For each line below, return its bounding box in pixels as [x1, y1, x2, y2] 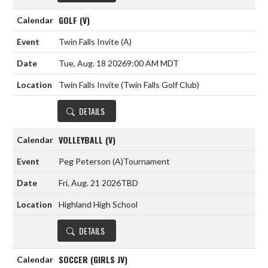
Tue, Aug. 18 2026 [59, 58, 127, 69]
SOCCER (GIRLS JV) [59, 252, 127, 266]
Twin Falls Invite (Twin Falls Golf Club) [59, 80, 199, 90]
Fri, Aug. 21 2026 [59, 178, 121, 188]
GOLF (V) [59, 13, 90, 26]
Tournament [123, 156, 170, 167]
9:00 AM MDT [127, 58, 179, 69]
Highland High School [59, 199, 138, 210]
